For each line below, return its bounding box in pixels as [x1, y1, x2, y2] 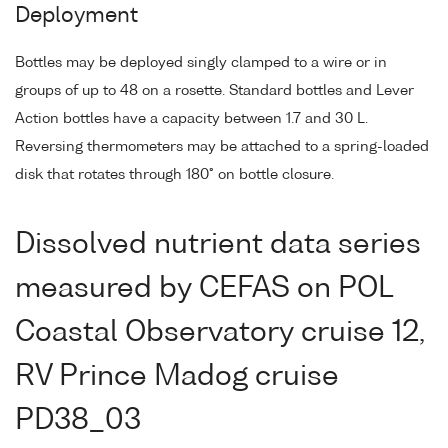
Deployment [15, 5, 138, 27]
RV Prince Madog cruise [15, 363, 339, 392]
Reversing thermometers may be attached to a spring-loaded [15, 140, 429, 155]
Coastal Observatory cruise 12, [15, 319, 425, 348]
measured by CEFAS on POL [15, 275, 393, 304]
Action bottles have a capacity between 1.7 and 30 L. [15, 112, 368, 127]
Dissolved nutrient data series [15, 231, 421, 260]
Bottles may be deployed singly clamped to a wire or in [15, 56, 387, 71]
